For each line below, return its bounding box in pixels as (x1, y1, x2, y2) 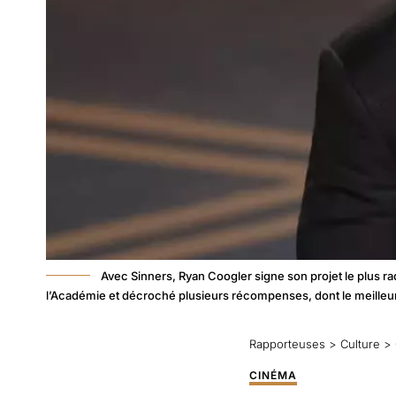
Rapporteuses (249, 337, 325, 351)
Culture (340, 337, 380, 351)
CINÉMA (249, 369, 297, 382)
